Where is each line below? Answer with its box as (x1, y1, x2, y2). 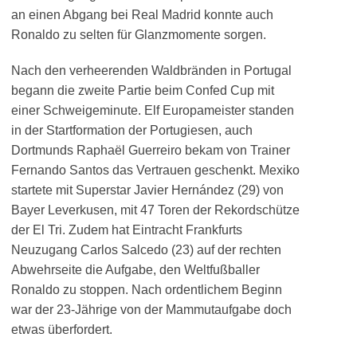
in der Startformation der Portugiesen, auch (11, 124, 253, 137)
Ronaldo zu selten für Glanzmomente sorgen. (11, 28, 266, 41)
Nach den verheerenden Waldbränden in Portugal (11, 64, 292, 77)
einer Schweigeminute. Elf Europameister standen (11, 104, 294, 117)
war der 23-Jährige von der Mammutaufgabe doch (11, 303, 292, 316)
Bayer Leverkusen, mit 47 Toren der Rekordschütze (11, 203, 300, 217)
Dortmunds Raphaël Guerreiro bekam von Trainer (11, 143, 290, 157)
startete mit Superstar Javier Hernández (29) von (11, 183, 284, 197)
